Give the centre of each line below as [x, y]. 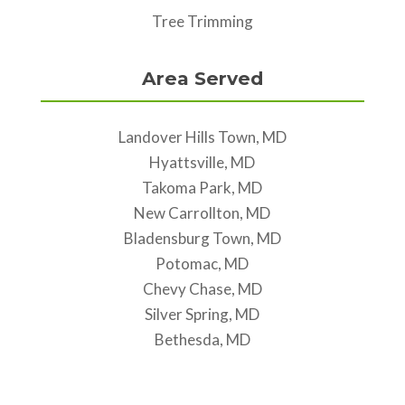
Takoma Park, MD [202, 187]
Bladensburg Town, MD [202, 238]
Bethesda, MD [202, 339]
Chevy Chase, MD [202, 288]
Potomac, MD [202, 263]
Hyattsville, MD [202, 162]
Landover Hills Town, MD [202, 137]
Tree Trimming [202, 21]
